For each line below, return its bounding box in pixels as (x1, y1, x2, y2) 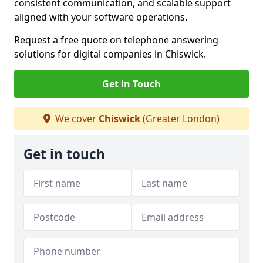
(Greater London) (140, 112, 220, 125)
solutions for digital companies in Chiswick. (14, 48, 206, 60)
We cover (53, 112, 99, 125)
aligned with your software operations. (14, 11, 187, 23)
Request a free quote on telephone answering (14, 33, 218, 46)
